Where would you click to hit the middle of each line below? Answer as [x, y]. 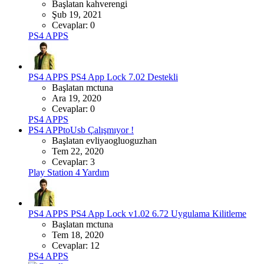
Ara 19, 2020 [77, 98]
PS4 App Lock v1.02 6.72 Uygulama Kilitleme [159, 213]
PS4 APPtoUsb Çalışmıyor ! [81, 130]
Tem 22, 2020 [78, 151]
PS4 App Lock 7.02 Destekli [124, 77]
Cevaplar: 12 [76, 245]
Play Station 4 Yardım [69, 172]
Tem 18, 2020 [78, 235]
